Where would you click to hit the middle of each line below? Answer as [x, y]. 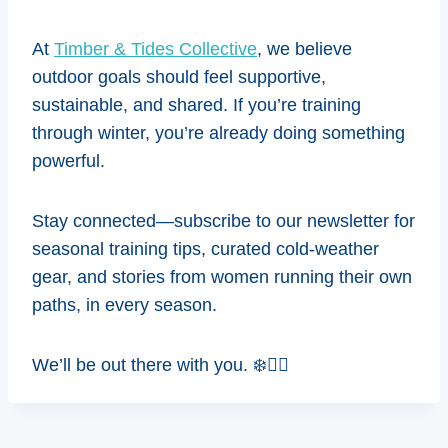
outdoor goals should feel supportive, [179, 76]
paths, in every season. [124, 304]
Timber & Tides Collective [155, 48]
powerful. [68, 160]
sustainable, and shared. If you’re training [196, 104]
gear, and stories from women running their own [222, 276]
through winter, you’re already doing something [218, 132]
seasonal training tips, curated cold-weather [205, 248]
